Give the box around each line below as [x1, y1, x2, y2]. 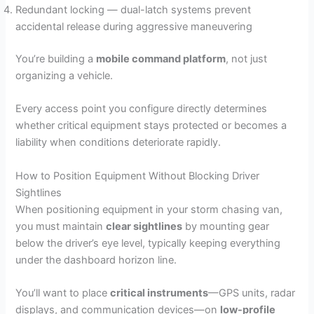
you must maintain [15, 219, 107, 233]
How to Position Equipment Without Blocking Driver [15, 169, 260, 182]
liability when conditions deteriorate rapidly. [15, 136, 221, 149]
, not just [226, 53, 268, 65]
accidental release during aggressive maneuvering [15, 20, 253, 34]
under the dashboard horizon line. [15, 253, 177, 266]
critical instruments [110, 287, 209, 300]
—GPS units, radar [208, 287, 296, 300]
